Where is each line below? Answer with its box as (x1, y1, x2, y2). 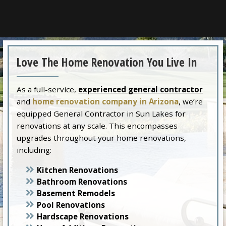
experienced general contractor (78, 84, 203, 94)
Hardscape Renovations (37, 211, 129, 221)
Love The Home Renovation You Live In (17, 54, 197, 71)
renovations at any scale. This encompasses (17, 120, 178, 131)
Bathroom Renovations (37, 176, 128, 187)
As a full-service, (17, 84, 79, 94)
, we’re (179, 96, 203, 106)
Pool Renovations (37, 199, 105, 210)
